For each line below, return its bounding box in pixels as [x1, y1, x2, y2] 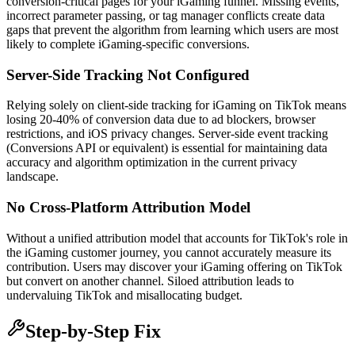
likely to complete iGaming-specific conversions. [6, 36, 250, 51]
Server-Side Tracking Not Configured [6, 66, 250, 83]
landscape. [6, 170, 59, 184]
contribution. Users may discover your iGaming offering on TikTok [6, 259, 342, 273]
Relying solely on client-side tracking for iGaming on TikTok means [6, 98, 346, 113]
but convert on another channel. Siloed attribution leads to [6, 273, 294, 288]
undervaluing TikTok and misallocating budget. [6, 288, 242, 302]
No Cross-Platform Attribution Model [6, 199, 250, 216]
